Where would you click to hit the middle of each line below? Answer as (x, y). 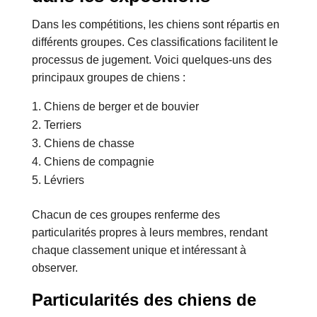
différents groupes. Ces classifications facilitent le (155, 42)
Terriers (62, 125)
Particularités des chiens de (144, 300)
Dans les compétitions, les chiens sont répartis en (155, 25)
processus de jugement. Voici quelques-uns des (151, 60)
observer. (54, 268)
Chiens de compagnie (99, 162)
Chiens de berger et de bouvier (121, 107)
